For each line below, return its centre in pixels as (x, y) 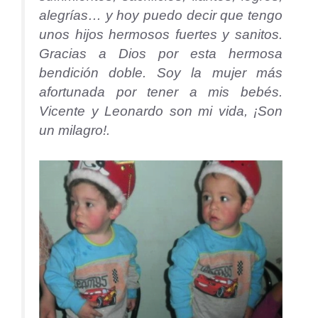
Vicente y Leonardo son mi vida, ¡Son (161, 111)
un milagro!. (75, 130)
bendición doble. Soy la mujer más (161, 72)
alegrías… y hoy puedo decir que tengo (161, 15)
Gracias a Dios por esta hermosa (161, 53)
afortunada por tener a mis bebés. (161, 92)
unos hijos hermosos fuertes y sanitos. (161, 34)
